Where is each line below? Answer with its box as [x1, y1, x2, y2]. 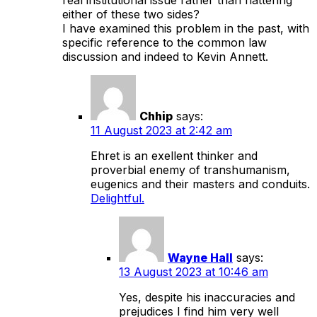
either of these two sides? [62, 6, 200, 21]
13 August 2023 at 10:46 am [119, 264, 268, 279]
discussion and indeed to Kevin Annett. [62, 49, 268, 64]
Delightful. [91, 190, 144, 205]
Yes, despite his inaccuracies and [119, 289, 295, 304]
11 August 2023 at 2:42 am [91, 122, 232, 137]
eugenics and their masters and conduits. [91, 176, 310, 191]
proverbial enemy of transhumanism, [91, 162, 290, 177]
